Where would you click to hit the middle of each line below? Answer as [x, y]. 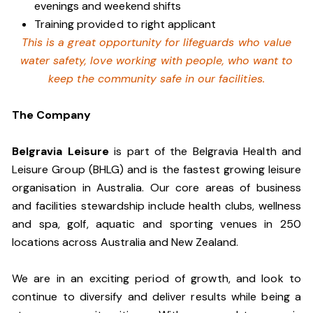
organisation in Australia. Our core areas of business [156, 188]
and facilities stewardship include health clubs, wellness [156, 206]
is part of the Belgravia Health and [205, 151]
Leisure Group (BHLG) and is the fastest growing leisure [156, 169]
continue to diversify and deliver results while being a [156, 297]
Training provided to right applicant [125, 24]
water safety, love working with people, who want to [156, 60]
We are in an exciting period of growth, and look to [156, 278]
